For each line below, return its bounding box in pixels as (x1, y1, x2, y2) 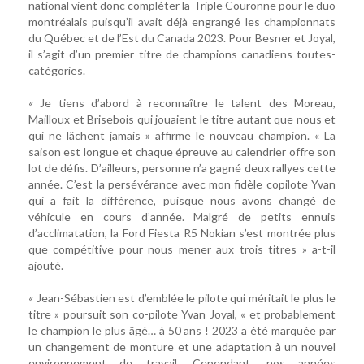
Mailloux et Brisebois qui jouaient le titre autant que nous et (28, 112, 336, 127)
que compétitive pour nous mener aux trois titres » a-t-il (28, 242, 336, 257)
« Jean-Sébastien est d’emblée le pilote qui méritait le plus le (28, 291, 336, 305)
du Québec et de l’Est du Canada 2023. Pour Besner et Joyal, (28, 31, 336, 45)
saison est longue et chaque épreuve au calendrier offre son (28, 145, 336, 159)
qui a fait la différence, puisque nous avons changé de (28, 193, 336, 208)
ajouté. (28, 258, 63, 273)
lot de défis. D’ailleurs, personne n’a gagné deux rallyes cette (28, 161, 336, 175)
